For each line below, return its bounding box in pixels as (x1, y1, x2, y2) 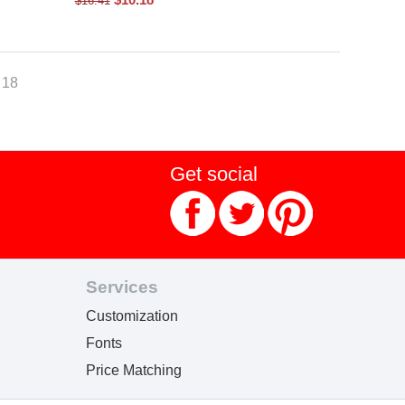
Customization (86, 308, 179, 324)
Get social (169, 163, 258, 185)
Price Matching (86, 363, 183, 378)
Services (86, 278, 159, 297)
